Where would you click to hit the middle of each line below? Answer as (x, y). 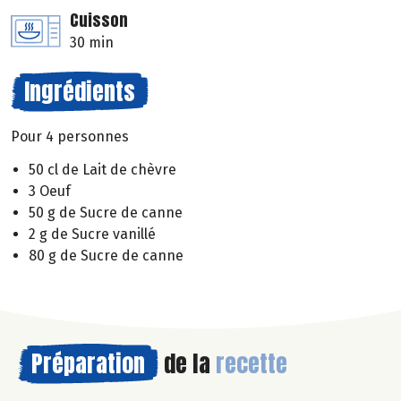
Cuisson (99, 21)
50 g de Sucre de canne (106, 213)
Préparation (88, 364)
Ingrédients (80, 92)
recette (252, 364)
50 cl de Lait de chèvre (102, 170)
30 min (92, 43)
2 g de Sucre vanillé (92, 235)
